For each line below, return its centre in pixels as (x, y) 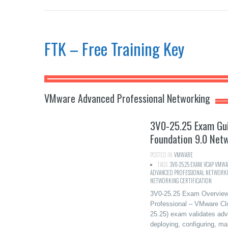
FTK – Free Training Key (114, 49)
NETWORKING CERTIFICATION (181, 181)
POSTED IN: (162, 155)
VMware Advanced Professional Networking (127, 98)
